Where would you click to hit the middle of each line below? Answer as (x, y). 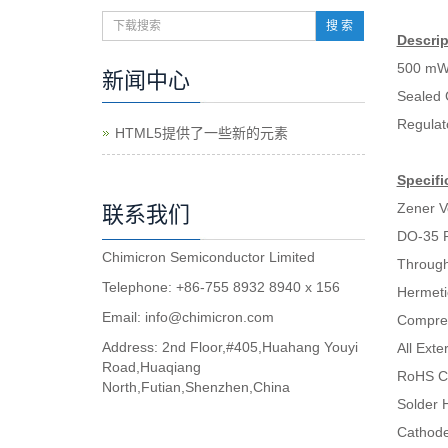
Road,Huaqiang (151, 367)
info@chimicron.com (209, 317)
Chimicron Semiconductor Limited (208, 257)
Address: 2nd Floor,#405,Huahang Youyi (230, 347)
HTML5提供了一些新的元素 (201, 133)
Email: (123, 317)
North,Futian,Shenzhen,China (196, 387)
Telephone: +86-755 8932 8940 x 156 (221, 287)
